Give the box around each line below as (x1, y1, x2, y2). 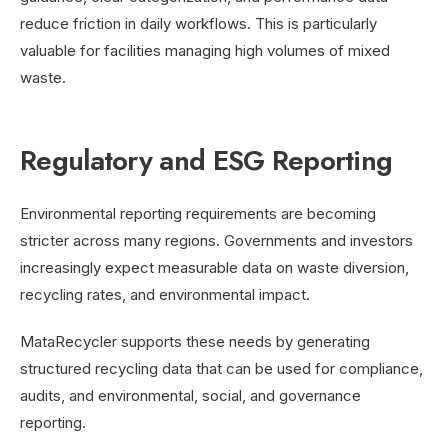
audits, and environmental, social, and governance (20, 385, 361, 405)
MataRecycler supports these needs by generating (20, 331, 370, 351)
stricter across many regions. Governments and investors (20, 230, 413, 250)
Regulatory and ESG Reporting (20, 139, 393, 181)
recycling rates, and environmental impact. (20, 284, 310, 304)
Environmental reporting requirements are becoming (20, 203, 376, 223)
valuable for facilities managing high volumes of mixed (20, 40, 390, 60)
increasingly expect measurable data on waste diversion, (20, 257, 409, 277)
